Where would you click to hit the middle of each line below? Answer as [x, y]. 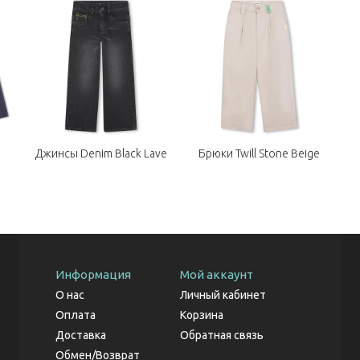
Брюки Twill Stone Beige [259, 154]
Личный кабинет [223, 295]
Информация [93, 275]
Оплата [76, 315]
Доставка [81, 335]
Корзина [202, 315]
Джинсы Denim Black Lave [101, 154]
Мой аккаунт [217, 275]
